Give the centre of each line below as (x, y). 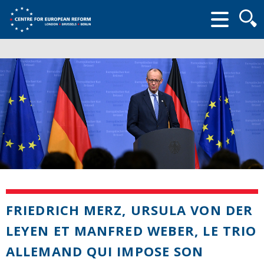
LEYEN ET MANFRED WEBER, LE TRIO (131, 230)
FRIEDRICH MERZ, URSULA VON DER (130, 209)
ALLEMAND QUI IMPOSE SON (105, 251)
